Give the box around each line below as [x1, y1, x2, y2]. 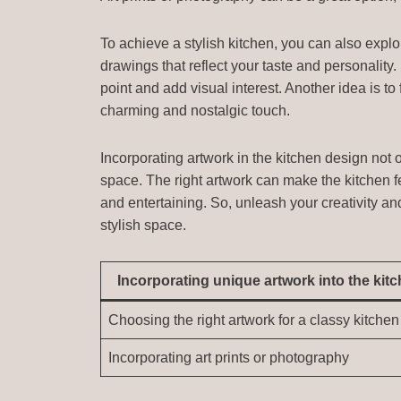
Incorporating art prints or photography [108, 350, 350, 365]
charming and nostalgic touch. [100, 103, 291, 118]
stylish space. [100, 218, 187, 233]
